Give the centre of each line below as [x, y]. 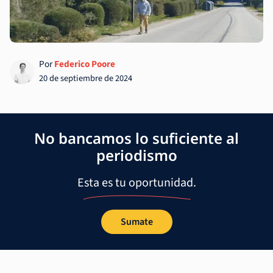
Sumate [136, 222]
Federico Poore [85, 64]
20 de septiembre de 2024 [86, 79]
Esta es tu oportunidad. [136, 183]
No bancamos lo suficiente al [136, 138]
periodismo [136, 155]
